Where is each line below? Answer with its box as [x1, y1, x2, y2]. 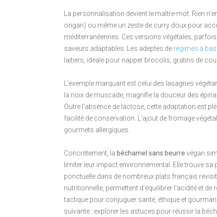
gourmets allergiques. [64, 126, 130, 134]
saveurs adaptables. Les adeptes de [64, 45, 173, 53]
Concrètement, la [64, 149, 117, 157]
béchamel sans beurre [117, 149, 185, 157]
